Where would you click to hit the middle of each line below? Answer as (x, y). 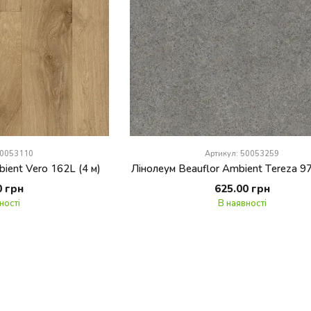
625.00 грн (242, 188)
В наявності (242, 202)
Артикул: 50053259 (242, 153)
